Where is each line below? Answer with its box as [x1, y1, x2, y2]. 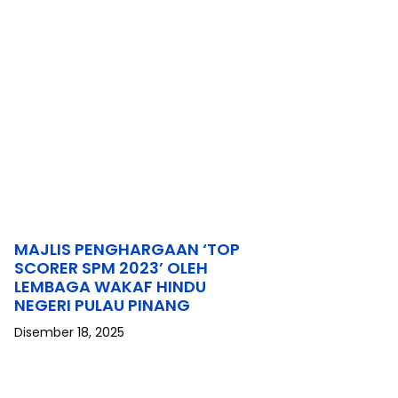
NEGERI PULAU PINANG [14, 294, 190, 316]
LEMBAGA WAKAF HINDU [14, 275, 206, 298]
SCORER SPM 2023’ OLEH [14, 257, 208, 279]
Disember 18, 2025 [14, 323, 124, 341]
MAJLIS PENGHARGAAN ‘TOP [14, 238, 240, 260]
